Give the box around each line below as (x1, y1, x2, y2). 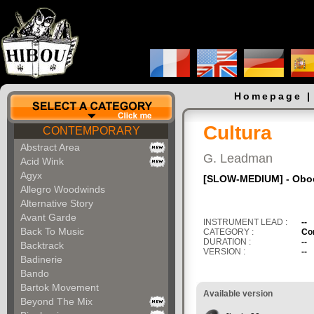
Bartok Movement (20, 282, 99, 293)
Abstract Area (20, 142, 80, 153)
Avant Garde (20, 212, 76, 223)
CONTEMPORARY (42, 125, 140, 137)
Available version (203, 289, 273, 299)
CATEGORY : (203, 227, 254, 237)
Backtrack (20, 240, 64, 251)
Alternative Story (20, 198, 93, 209)
